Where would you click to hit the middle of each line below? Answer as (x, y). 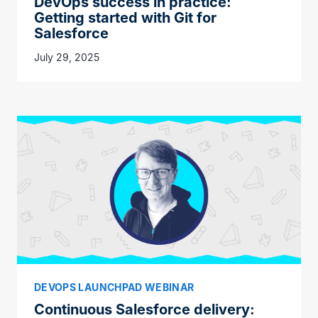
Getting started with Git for (125, 17)
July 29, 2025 (67, 57)
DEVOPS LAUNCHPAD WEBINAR (114, 287)
